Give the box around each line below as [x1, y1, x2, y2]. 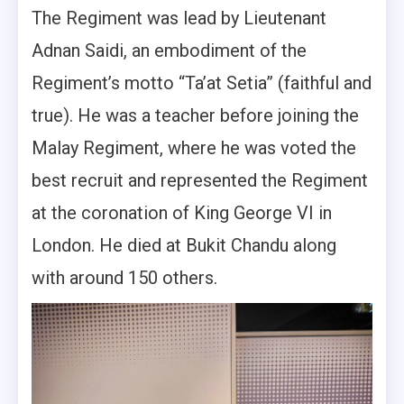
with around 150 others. [32, 266, 217, 289]
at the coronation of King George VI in [32, 201, 332, 224]
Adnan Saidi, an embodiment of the [32, 39, 307, 61]
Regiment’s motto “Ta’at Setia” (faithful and [32, 71, 372, 94]
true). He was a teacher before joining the [32, 104, 359, 126]
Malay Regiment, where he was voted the [32, 136, 356, 159]
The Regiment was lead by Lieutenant [32, 6, 326, 29]
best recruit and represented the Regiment [32, 169, 368, 191]
